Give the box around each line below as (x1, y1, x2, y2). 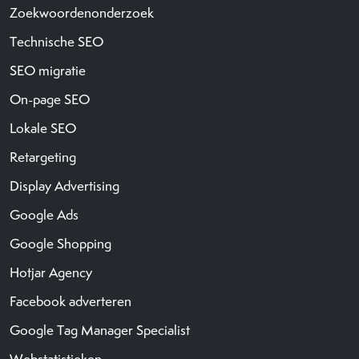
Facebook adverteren (10, 292, 131, 310)
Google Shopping (10, 234, 111, 252)
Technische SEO (10, 32, 103, 50)
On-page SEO (10, 90, 90, 108)
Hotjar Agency (10, 263, 92, 281)
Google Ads (10, 205, 79, 224)
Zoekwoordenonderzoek (10, 3, 154, 22)
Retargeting (10, 147, 76, 166)
